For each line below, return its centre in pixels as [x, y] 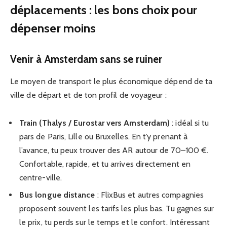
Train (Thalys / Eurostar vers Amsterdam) [95, 123]
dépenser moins [53, 28]
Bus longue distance [57, 195]
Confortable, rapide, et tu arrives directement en [105, 164]
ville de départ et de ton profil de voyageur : [88, 95]
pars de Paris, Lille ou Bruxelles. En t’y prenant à [104, 137]
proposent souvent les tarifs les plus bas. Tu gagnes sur [117, 209]
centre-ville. [41, 178]
